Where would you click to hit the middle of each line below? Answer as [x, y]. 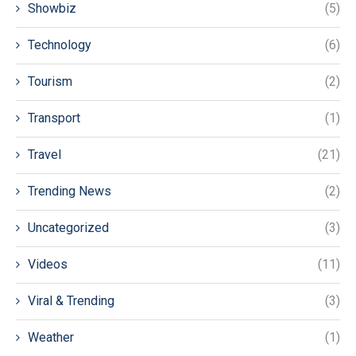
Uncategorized [68, 227]
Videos [48, 264]
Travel [44, 154]
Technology [60, 44]
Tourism [50, 81]
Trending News [70, 191]
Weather [51, 337]
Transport [54, 118]
